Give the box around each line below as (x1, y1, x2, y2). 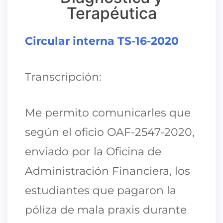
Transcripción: (25, 70, 102, 84)
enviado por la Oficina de (25, 144, 161, 158)
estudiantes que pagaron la (25, 183, 176, 197)
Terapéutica (66, 3, 157, 23)
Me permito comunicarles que (25, 106, 191, 119)
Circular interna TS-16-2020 (25, 34, 179, 48)
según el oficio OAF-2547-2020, (25, 125, 195, 139)
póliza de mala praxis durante (25, 203, 187, 217)
